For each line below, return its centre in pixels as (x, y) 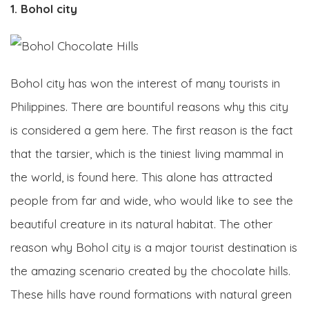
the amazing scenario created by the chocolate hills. (150, 270)
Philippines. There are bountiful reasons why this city (149, 106)
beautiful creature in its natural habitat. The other (141, 223)
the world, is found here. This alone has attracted (141, 177)
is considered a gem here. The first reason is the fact (152, 130)
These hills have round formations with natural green (151, 294)
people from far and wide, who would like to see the (152, 200)
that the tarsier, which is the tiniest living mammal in (147, 153)
